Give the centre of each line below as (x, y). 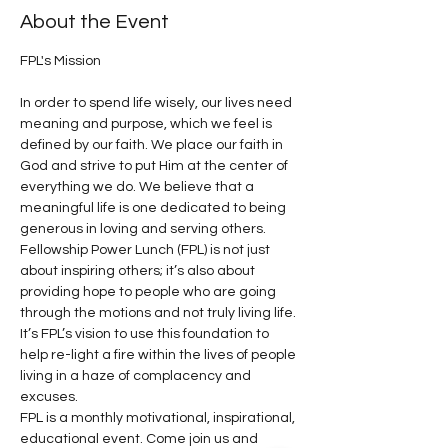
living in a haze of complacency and (137, 376)
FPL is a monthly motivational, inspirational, (159, 418)
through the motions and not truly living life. (159, 313)
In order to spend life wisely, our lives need (157, 103)
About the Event (94, 22)
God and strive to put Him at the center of (155, 166)
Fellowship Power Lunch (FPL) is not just (146, 250)
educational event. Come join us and (140, 439)
